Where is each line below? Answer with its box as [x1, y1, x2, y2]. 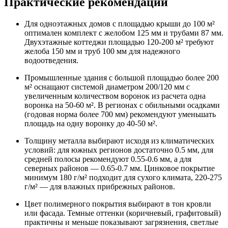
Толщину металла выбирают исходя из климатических [24, 136, 214, 145]
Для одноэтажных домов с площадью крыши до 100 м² [24, 19, 215, 28]
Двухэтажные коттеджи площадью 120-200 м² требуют [24, 38, 214, 46]
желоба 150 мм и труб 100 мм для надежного [24, 47, 180, 55]
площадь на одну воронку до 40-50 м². [24, 119, 157, 128]
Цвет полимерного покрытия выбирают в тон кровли [24, 199, 211, 208]
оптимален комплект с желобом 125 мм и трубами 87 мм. [24, 28, 223, 37]
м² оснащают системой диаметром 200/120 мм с [24, 82, 190, 91]
